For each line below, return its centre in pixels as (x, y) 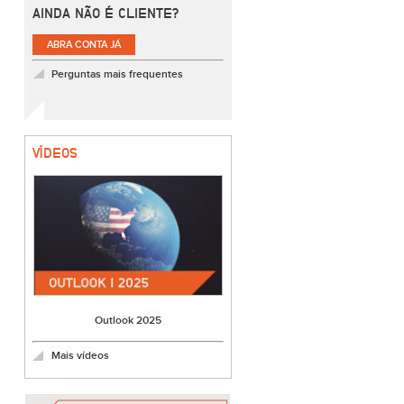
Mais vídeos (80, 356)
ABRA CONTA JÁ (84, 45)
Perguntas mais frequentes (117, 74)
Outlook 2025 (128, 321)
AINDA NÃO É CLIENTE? (106, 13)
